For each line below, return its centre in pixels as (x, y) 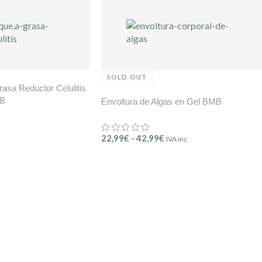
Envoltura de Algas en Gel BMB (161, 102)
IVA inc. (177, 139)
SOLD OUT (127, 77)
